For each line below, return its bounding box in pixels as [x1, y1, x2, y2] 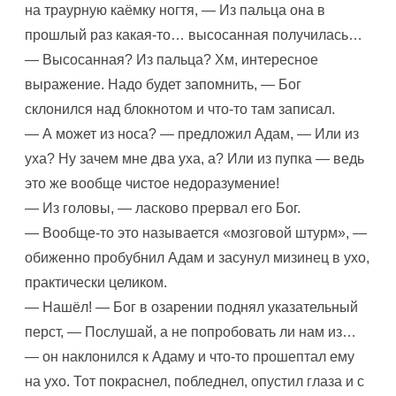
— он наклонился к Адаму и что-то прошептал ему [25, 349, 354, 364]
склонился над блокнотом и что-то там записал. [25, 102, 335, 117]
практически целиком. [25, 275, 167, 290]
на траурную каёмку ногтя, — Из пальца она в [25, 3, 325, 18]
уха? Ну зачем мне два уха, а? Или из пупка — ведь [25, 151, 364, 166]
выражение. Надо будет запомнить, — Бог [25, 77, 301, 92]
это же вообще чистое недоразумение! [25, 176, 279, 191]
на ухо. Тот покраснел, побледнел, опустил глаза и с [25, 374, 364, 389]
